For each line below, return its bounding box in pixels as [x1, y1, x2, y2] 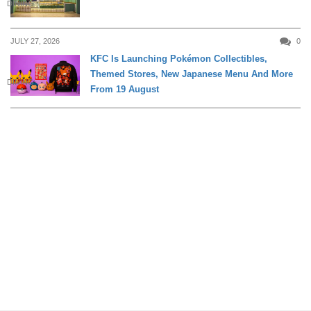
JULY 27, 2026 [10, 36, 60, 45]
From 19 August [90, 83, 159, 94]
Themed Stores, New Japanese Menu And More [90, 68, 293, 79]
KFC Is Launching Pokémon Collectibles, [90, 53, 267, 64]
